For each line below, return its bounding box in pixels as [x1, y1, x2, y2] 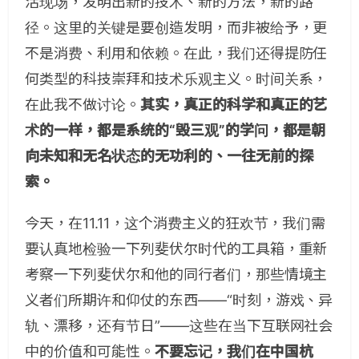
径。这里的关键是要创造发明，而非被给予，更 [25, 18, 328, 36]
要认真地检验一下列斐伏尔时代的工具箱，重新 [25, 240, 328, 257]
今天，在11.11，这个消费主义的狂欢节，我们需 [25, 214, 326, 232]
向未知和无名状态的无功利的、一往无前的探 [25, 147, 313, 164]
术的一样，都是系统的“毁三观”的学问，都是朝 [25, 121, 326, 139]
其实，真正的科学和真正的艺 [139, 95, 328, 113]
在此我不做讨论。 [25, 95, 140, 113]
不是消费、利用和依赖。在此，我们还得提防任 [25, 44, 328, 62]
